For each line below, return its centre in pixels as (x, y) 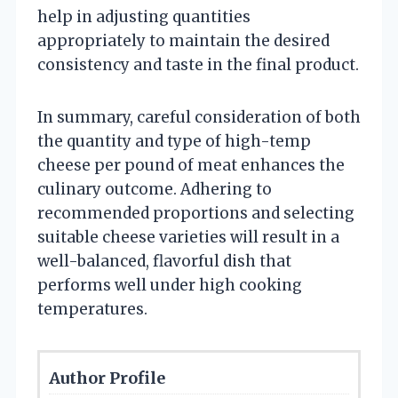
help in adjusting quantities (144, 16)
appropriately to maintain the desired (183, 40)
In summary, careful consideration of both (199, 117)
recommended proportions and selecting (196, 213)
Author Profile (107, 378)
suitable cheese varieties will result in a (188, 237)
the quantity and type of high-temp (174, 141)
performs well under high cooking (170, 285)
